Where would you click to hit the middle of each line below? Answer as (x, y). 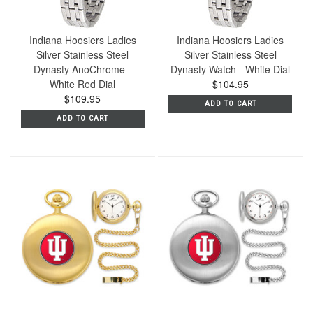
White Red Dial (83, 84)
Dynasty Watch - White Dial (231, 70)
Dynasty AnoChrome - (83, 70)
